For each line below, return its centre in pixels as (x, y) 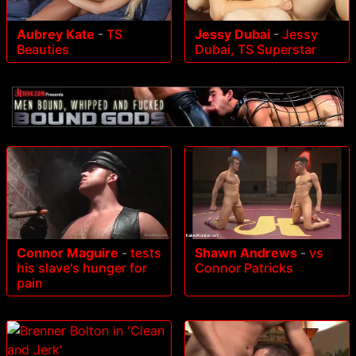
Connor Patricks (244, 267)
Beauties (43, 49)
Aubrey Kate (56, 34)
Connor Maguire (68, 252)
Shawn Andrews (246, 252)
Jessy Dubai (232, 34)
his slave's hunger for (82, 267)
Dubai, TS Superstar (255, 49)
